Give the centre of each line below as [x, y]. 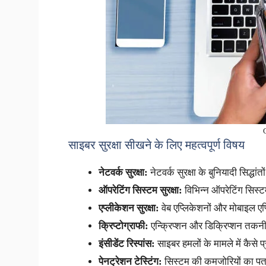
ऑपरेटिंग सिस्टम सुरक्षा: [140, 191]
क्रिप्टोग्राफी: [123, 226]
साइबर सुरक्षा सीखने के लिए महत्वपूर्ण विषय [156, 145]
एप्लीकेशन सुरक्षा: [129, 208]
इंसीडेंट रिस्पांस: [126, 244]
